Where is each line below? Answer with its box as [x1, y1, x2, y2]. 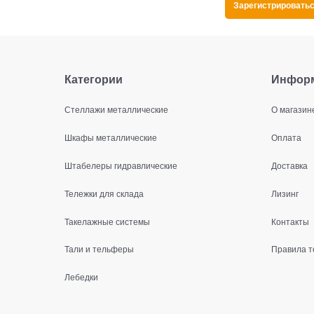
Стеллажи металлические [64, 102, 168, 115]
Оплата [271, 130, 301, 143]
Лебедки [64, 271, 98, 283]
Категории [64, 71, 123, 88]
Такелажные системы [64, 214, 150, 227]
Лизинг [271, 186, 299, 199]
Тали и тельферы [64, 243, 134, 255]
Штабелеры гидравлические [64, 158, 177, 171]
